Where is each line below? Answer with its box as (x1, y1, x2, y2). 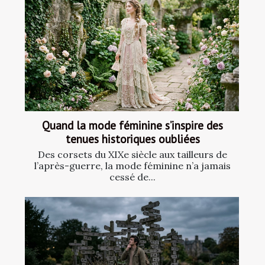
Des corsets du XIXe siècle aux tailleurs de (38, 148, 227, 161)
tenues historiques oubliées (65, 131, 200, 147)
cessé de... (109, 171, 156, 183)
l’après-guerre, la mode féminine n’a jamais (34, 160, 231, 172)
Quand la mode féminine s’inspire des (42, 118, 223, 133)
